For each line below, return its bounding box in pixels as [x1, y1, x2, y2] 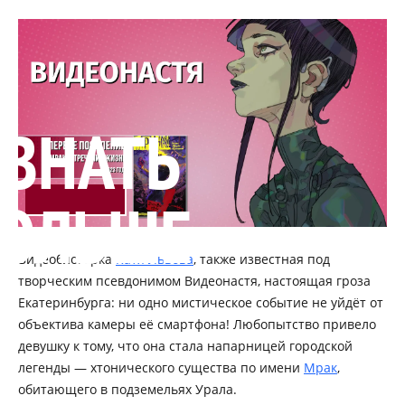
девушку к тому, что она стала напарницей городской [18, 336, 353, 354]
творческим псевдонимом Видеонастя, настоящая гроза [18, 271, 371, 289]
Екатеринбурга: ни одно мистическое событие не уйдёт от [18, 293, 383, 311]
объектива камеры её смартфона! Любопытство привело [18, 315, 376, 333]
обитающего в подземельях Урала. [18, 380, 237, 398]
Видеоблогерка [18, 250, 116, 268]
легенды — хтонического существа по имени [18, 358, 304, 376]
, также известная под [193, 250, 330, 268]
